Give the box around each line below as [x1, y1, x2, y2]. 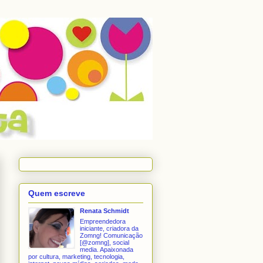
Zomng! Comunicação [80, 231, 143, 239]
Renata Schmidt [80, 207, 130, 215]
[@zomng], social [80, 238, 130, 246]
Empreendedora [80, 217, 126, 225]
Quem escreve [28, 188, 85, 198]
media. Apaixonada [80, 245, 134, 253]
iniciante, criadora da [80, 224, 139, 232]
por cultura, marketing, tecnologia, [28, 252, 124, 260]
